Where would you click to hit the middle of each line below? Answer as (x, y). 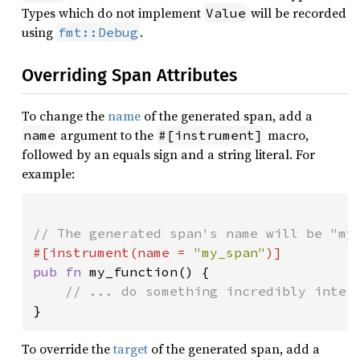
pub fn (61, 272)
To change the (65, 116)
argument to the (107, 135)
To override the (67, 349)
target (131, 349)
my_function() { (149, 272)
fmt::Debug (98, 32)
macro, (286, 135)
